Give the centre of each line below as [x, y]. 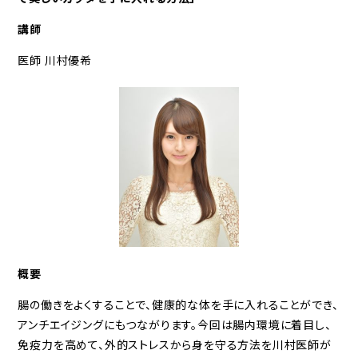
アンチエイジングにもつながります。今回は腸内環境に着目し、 [175, 324]
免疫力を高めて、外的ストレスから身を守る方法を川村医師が [175, 344]
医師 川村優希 [55, 60]
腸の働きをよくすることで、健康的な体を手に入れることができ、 [178, 304]
